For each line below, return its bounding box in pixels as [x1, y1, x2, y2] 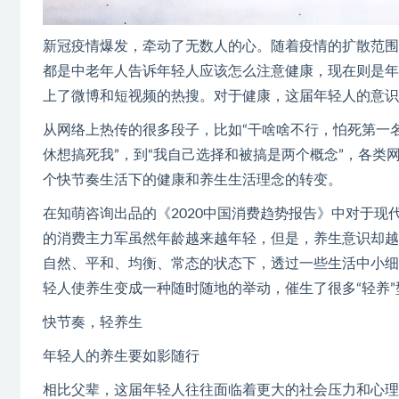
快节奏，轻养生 [43, 314, 142, 330]
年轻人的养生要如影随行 [43, 348, 199, 363]
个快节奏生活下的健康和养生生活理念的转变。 [43, 172, 342, 187]
